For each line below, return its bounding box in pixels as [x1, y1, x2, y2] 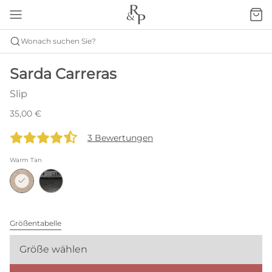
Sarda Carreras [10, 65, 117, 83]
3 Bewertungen [87, 132, 153, 143]
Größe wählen [19, 243, 87, 255]
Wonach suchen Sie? [21, 36, 96, 46]
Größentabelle [10, 219, 61, 228]
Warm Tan [10, 156, 42, 164]
